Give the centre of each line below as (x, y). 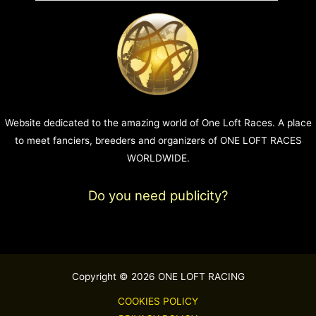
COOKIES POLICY (158, 302)
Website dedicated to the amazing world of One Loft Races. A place (158, 123)
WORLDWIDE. (158, 158)
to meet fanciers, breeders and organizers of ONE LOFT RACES (158, 141)
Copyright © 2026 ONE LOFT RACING (158, 277)
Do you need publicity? (158, 196)
